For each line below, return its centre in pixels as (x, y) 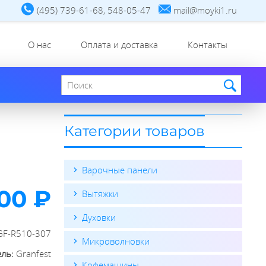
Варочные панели (119, 170)
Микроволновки (115, 241)
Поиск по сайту (93, 73)
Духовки (99, 217)
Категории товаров (134, 131)
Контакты (207, 45)
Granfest (34, 253)
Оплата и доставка (119, 45)
